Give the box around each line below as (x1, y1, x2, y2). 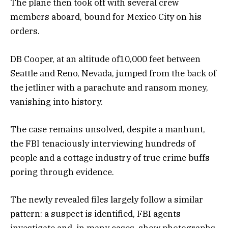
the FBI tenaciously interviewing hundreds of (10, 137, 195, 149)
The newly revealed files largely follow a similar (10, 193, 203, 205)
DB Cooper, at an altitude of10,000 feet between (10, 53, 201, 65)
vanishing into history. (10, 96, 103, 107)
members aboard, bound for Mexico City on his (10, 11, 202, 23)
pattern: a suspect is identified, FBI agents (10, 208, 181, 219)
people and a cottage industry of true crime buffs (10, 152, 210, 163)
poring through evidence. (10, 166, 114, 178)
